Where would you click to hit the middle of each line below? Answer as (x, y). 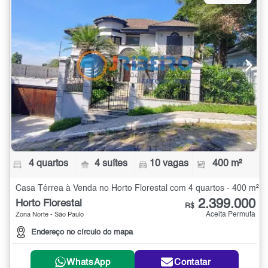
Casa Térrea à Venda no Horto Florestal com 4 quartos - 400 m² (137, 188)
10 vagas (169, 164)
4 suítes (111, 164)
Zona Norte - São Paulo (50, 215)
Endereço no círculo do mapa (82, 233)
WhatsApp (89, 262)
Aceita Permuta (231, 214)
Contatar (193, 262)
